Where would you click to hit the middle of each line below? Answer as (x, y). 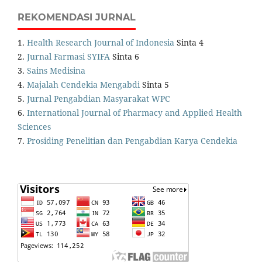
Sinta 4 (189, 42)
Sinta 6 (125, 56)
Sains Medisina (56, 70)
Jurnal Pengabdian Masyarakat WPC (99, 98)
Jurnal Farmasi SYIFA (68, 56)
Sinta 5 (154, 84)
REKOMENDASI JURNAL (77, 17)
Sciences (34, 126)
